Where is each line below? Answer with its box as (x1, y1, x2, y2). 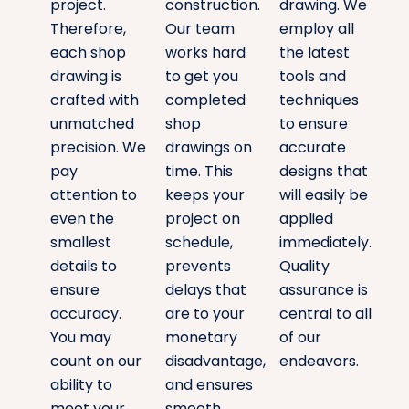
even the (50, 208, 115, 230)
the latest (279, 42, 351, 64)
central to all (279, 303, 372, 325)
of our (279, 327, 322, 349)
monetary (164, 327, 237, 349)
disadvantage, (164, 351, 266, 372)
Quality (279, 256, 330, 278)
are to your (164, 303, 245, 325)
